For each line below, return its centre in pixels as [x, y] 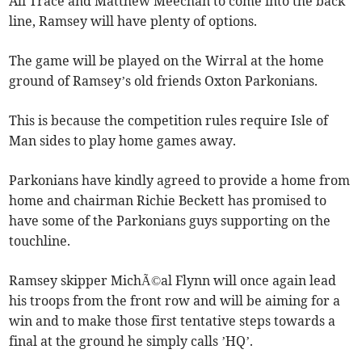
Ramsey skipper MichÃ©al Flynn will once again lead [173, 281]
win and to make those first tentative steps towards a [173, 321]
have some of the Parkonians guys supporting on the [170, 221]
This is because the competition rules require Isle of [169, 121]
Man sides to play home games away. [123, 141]
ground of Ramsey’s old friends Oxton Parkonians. [164, 81]
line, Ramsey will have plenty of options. [133, 21]
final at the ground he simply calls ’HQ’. [131, 341]
